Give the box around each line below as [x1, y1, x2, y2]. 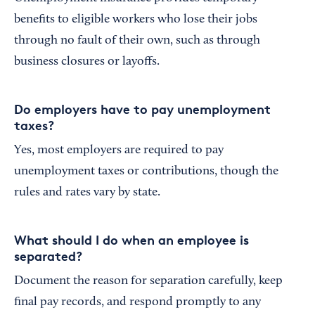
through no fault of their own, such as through [14, 34, 260, 47]
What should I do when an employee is [14, 231, 249, 247]
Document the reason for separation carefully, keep [14, 274, 283, 288]
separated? [14, 247, 82, 264]
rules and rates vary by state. [14, 186, 160, 199]
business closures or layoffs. [14, 55, 162, 68]
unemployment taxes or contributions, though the [14, 165, 278, 178]
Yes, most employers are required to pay [14, 143, 224, 157]
